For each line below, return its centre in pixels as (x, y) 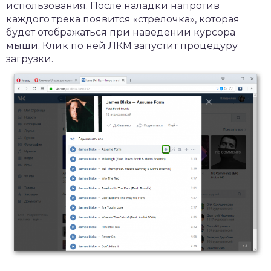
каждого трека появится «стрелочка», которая (123, 19)
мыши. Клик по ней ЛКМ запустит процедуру (122, 45)
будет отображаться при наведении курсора (121, 32)
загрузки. (30, 59)
